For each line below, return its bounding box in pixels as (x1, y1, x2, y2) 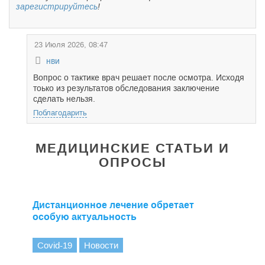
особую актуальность (33, 212, 137, 222)
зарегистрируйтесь (16, 2, 98, 11)
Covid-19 (37, 240, 72, 250)
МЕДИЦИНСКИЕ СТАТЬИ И (35, 141, 230, 156)
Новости (84, 240, 118, 250)
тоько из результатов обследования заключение (33, 83, 219, 93)
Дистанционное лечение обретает (33, 200, 194, 210)
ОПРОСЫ (98, 155, 167, 170)
